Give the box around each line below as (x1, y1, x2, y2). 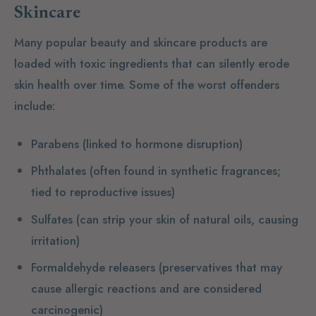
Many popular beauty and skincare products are (14, 33, 267, 51)
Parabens (30, 135, 79, 152)
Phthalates (30, 162, 86, 180)
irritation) (30, 231, 80, 249)
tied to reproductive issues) (30, 183, 175, 201)
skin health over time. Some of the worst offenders (14, 75, 279, 93)
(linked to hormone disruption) (78, 135, 243, 152)
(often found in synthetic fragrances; (85, 162, 281, 180)
